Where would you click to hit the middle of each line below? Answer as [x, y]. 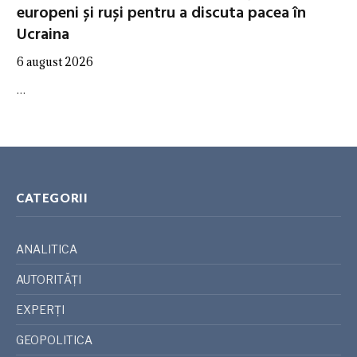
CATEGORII [52, 197]
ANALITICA [47, 249]
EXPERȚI [40, 309]
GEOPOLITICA [54, 339]
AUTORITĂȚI [49, 279]
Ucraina [43, 35]
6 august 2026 [55, 61]
